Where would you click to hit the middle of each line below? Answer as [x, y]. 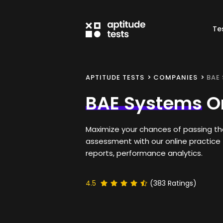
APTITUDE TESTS [115, 77]
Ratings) [181, 183]
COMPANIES [175, 77]
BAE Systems [144, 103]
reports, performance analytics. [144, 153]
